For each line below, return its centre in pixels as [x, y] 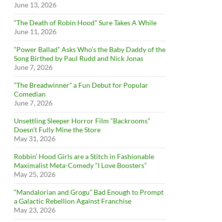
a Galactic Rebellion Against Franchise [73, 201]
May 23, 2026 [35, 210]
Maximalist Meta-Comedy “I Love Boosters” [80, 165]
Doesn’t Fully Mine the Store [57, 130]
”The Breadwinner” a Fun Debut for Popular [81, 85]
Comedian [30, 94]
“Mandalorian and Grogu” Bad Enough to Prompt [89, 192]
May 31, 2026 [35, 139]
